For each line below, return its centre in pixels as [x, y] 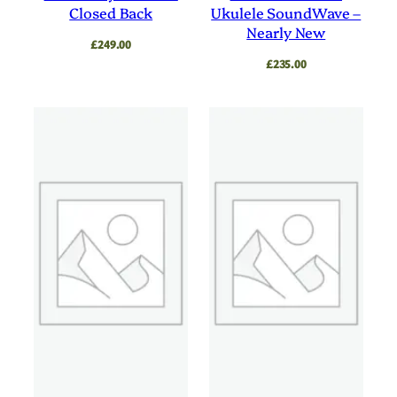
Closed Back [111, 13]
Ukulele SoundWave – [286, 13]
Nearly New [286, 32]
